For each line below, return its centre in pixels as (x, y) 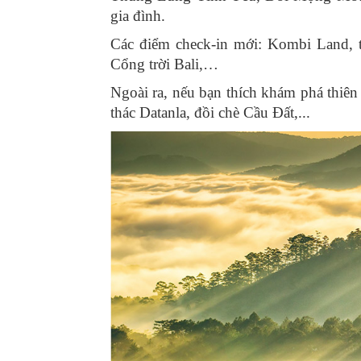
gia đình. (138, 15)
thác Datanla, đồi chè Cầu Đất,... (210, 112)
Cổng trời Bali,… (164, 64)
